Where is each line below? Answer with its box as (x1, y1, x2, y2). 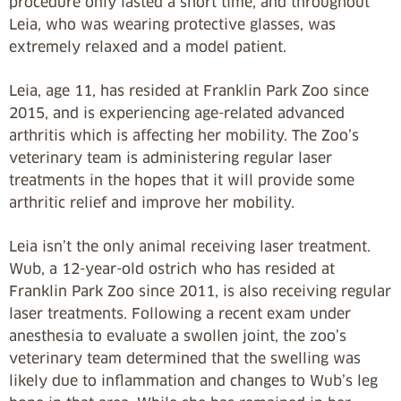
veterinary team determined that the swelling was (9, 350, 361, 367)
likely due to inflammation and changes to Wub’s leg (9, 372, 378, 389)
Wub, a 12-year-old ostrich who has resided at (9, 260, 335, 277)
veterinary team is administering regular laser (9, 149, 332, 166)
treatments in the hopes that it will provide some (9, 172, 354, 189)
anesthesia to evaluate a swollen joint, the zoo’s (9, 328, 346, 345)
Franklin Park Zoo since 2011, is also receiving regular (9, 283, 391, 300)
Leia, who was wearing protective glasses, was (9, 16, 336, 33)
